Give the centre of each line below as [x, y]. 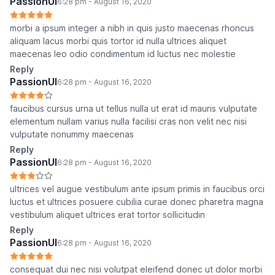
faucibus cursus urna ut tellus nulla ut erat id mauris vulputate [134, 109]
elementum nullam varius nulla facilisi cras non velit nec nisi [128, 122]
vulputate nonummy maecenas [72, 134]
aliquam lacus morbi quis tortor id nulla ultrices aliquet [118, 41]
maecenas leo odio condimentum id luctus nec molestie [123, 54]
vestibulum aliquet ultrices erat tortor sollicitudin [107, 215]
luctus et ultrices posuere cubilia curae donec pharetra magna [137, 202]
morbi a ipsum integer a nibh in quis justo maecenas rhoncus [132, 28]
